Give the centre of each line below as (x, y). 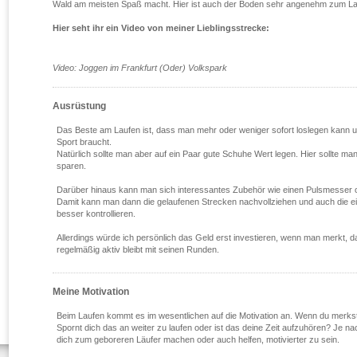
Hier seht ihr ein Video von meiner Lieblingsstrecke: (161, 28)
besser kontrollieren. (96, 214)
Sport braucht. (84, 142)
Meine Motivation (91, 292)
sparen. (71, 166)
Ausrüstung (79, 106)
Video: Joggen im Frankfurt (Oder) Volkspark (140, 68)
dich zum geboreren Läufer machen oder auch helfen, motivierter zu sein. (198, 339)
